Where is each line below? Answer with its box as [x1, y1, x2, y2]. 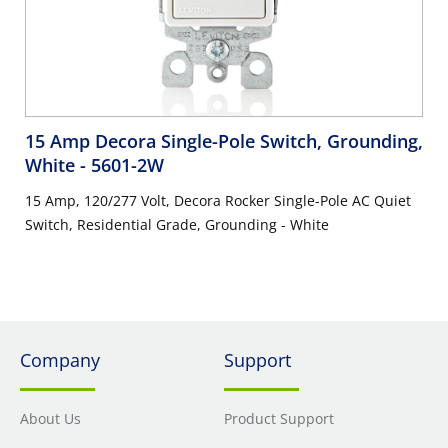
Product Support [224, 409, 334, 429]
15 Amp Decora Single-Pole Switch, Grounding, [25, 129, 423, 154]
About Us [20, 409, 81, 429]
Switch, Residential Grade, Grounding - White [25, 215, 329, 235]
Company [20, 348, 100, 373]
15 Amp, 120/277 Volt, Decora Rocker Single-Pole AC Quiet [25, 191, 411, 211]
